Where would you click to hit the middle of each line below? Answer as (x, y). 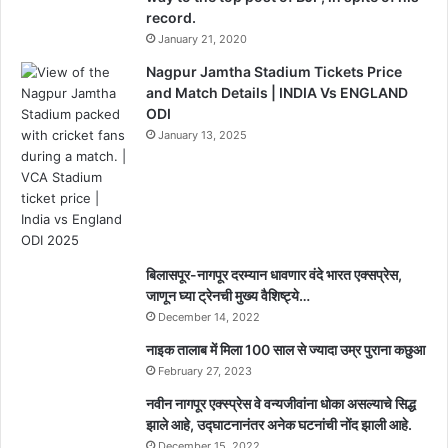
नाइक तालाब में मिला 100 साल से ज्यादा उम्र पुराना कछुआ (285, 349)
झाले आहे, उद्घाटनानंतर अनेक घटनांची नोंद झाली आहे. (279, 424)
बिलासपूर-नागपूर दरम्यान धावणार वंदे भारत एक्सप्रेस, (274, 274)
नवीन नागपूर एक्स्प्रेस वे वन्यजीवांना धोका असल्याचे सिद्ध (281, 403)
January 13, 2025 (202, 134)
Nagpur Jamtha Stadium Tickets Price (274, 71)
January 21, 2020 (202, 38)
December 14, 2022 (209, 316)
